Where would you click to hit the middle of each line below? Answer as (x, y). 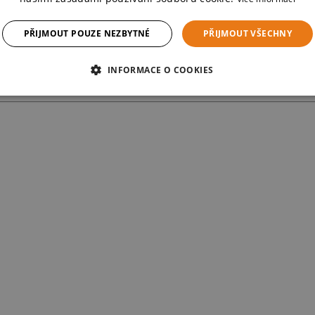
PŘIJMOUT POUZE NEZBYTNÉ (87, 33)
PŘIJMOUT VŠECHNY (247, 33)
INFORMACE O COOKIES (160, 70)
